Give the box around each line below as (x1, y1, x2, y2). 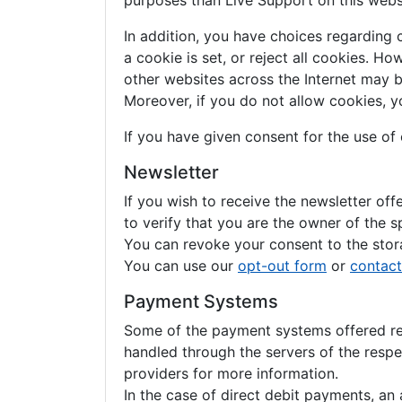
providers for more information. (124, 364, 338, 382)
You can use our (124, 257, 238, 275)
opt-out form (238, 257, 327, 275)
